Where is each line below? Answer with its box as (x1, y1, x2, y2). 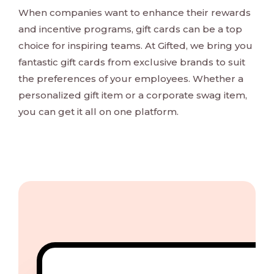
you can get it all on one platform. (18, 106, 179, 118)
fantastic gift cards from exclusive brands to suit (18, 56, 245, 68)
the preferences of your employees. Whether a (18, 73, 243, 85)
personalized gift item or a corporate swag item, (18, 89, 247, 102)
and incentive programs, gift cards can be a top (18, 23, 242, 35)
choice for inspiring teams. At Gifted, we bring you (18, 40, 253, 52)
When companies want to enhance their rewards (18, 7, 251, 19)
